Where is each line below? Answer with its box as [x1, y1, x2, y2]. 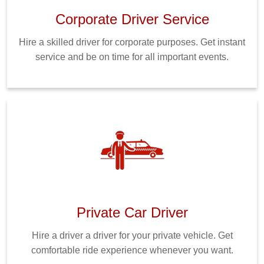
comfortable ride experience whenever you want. [31, 245, 233, 255]
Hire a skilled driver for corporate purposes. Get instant [19, 37, 245, 47]
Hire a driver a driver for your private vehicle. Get [31, 230, 233, 240]
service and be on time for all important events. [35, 51, 229, 62]
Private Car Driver [76, 204, 188, 220]
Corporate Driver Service [55, 11, 209, 27]
